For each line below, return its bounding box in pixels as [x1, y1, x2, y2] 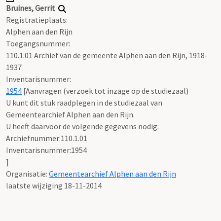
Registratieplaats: [6, 14, 68, 25]
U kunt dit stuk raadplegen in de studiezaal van [6, 97, 162, 108]
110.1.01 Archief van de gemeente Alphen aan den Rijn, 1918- [6, 50, 208, 60]
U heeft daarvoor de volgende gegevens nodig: [6, 121, 159, 131]
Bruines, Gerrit [6, 2, 55, 13]
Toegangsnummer [6, 38, 69, 48]
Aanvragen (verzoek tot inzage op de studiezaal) [26, 85, 190, 96]
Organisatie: [6, 168, 49, 179]
